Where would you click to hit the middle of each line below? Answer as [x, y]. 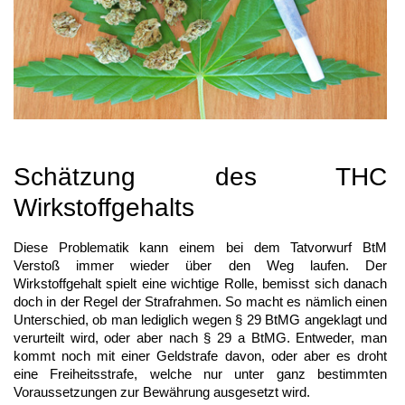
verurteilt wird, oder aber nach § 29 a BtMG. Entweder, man [200, 337]
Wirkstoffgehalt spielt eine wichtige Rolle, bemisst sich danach [200, 283]
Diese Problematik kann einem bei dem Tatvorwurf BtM [200, 247]
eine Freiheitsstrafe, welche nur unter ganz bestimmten [200, 373]
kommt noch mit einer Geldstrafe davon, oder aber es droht [200, 355]
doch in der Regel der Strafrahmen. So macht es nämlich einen [200, 301]
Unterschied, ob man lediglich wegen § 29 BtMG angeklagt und [200, 319]
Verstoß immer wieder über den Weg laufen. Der [200, 265]
